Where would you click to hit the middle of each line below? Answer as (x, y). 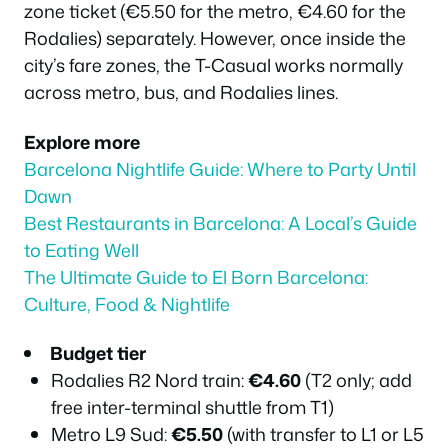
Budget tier (98, 353)
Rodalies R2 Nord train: (149, 380)
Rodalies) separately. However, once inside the (215, 38)
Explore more (82, 141)
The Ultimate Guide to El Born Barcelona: (196, 276)
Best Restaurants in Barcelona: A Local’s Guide (220, 222)
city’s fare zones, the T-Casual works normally (213, 65)
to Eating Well (81, 249)
